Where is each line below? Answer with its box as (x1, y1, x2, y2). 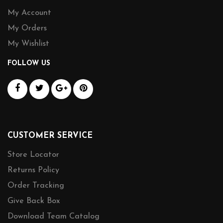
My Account (7, 9, 51, 17)
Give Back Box (7, 197, 60, 205)
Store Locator (7, 151, 59, 159)
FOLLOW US (7, 60, 50, 67)
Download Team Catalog (7, 213, 100, 221)
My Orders (7, 24, 47, 32)
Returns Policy (7, 166, 59, 174)
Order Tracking (7, 182, 64, 190)
